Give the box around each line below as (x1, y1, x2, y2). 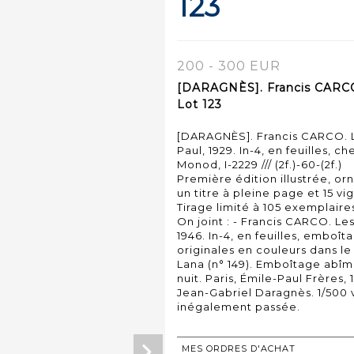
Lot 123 (177, 96, 222, 111)
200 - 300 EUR (177, 58, 281, 73)
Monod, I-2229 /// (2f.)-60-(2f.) (177, 157, 342, 171)
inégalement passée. (177, 299, 300, 313)
